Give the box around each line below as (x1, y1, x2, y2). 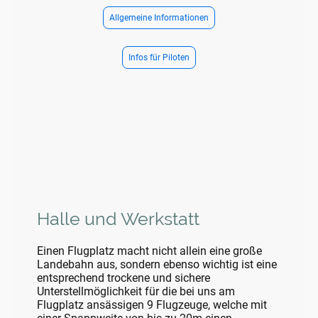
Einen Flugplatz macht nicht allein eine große (37, 243, 262, 258)
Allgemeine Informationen (109, 12, 209, 23)
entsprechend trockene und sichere (37, 270, 210, 285)
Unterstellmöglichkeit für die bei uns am (37, 284, 235, 298)
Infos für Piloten (128, 52, 190, 62)
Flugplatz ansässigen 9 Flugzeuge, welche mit (37, 297, 267, 312)
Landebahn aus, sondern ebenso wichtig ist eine (37, 257, 277, 271)
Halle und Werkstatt (37, 207, 199, 229)
